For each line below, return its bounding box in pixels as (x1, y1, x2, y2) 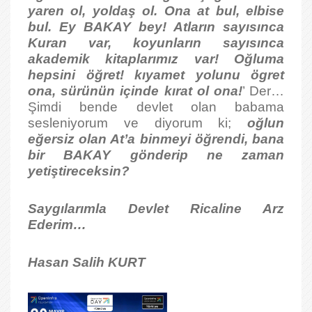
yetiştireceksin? (28, 164, 130, 178)
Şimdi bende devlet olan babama (28, 100, 284, 114)
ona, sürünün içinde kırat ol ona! (28, 84, 242, 98)
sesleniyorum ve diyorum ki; (28, 116, 247, 130)
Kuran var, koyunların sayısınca (28, 36, 284, 50)
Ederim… (28, 217, 86, 232)
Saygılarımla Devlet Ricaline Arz (28, 201, 284, 216)
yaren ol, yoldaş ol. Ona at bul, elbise (28, 3, 284, 18)
